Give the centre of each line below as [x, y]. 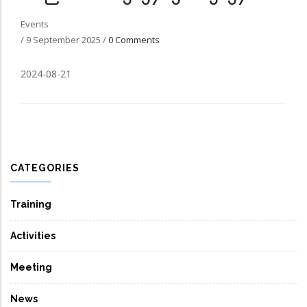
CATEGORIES [45, 168]
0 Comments [134, 40]
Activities [33, 236]
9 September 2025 [64, 40]
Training [31, 205]
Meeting [31, 268]
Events [35, 24]
